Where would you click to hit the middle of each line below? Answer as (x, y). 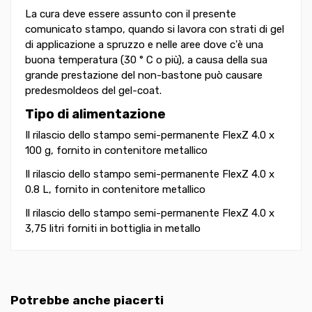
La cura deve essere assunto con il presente (131, 14)
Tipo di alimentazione (95, 114)
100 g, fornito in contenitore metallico (116, 150)
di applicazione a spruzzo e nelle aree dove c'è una (144, 45)
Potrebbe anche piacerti (87, 300)
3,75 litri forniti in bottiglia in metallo (113, 228)
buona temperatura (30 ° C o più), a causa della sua (146, 60)
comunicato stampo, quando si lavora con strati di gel (155, 30)
